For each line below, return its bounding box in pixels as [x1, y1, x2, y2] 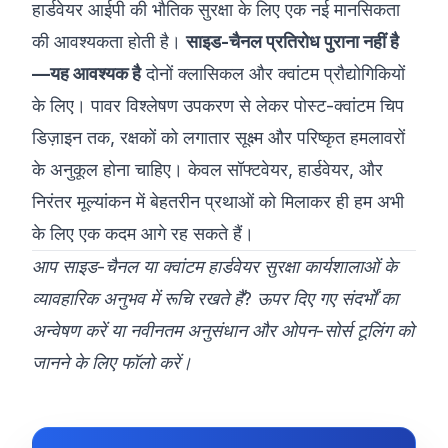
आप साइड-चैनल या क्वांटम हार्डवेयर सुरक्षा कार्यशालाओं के [32, 256, 397, 277]
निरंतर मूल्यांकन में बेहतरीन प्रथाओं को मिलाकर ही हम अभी [32, 191, 404, 212]
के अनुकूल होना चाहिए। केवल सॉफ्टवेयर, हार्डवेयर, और [32, 159, 383, 180]
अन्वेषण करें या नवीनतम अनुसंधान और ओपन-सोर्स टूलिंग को [32, 320, 414, 341]
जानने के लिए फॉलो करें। [32, 352, 192, 373]
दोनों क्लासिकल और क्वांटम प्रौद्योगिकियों [141, 63, 405, 84]
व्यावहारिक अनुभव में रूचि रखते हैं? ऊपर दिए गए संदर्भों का [32, 288, 398, 309]
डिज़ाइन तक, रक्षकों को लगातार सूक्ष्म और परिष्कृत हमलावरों [32, 127, 405, 148]
